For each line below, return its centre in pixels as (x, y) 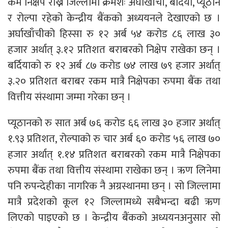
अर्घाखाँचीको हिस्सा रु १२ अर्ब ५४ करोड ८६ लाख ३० (114, 34)
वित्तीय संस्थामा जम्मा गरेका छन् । (69, 97)
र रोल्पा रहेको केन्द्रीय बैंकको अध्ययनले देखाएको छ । (114, 18)
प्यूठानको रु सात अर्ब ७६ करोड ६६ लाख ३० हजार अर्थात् (114, 123)
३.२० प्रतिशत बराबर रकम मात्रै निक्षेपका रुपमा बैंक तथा (114, 81)
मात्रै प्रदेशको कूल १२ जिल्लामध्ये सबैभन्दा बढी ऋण (114, 202)
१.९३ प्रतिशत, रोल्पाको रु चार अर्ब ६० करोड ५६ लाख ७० (114, 138)
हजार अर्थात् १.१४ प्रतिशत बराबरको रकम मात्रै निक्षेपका (114, 154)
